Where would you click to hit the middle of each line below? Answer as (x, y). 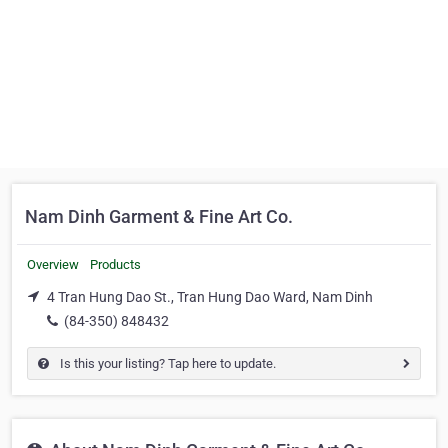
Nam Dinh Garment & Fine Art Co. (159, 216)
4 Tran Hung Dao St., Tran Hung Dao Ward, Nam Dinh (210, 297)
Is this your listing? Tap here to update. (166, 363)
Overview (53, 264)
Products (115, 264)
